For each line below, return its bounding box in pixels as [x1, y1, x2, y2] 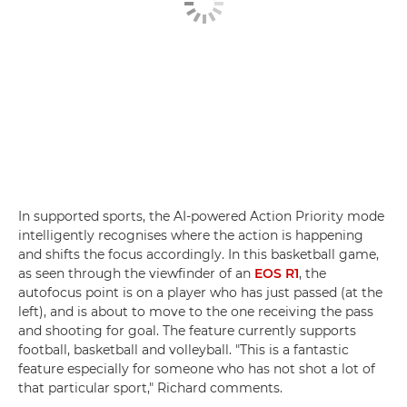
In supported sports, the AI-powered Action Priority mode [18, 207, 384, 224]
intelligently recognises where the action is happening [18, 226, 363, 243]
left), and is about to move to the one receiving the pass [18, 303, 373, 320]
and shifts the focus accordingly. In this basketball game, [18, 245, 379, 263]
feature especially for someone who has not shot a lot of [18, 360, 375, 377]
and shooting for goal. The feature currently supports [18, 322, 356, 339]
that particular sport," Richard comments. [18, 379, 283, 396]
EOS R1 [254, 264, 299, 282]
